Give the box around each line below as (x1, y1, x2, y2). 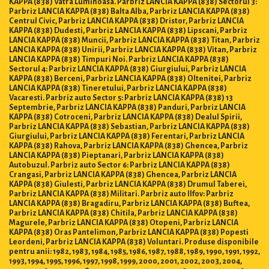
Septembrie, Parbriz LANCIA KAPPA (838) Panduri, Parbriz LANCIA (9, 103, 246, 112)
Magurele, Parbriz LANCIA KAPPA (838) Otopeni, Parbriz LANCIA (9, 218, 238, 227)
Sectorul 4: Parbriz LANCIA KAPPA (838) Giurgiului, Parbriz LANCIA (9, 64, 246, 73)
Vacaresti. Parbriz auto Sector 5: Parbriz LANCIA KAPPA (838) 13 (9, 93, 233, 102)
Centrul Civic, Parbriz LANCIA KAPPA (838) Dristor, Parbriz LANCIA (9, 16, 244, 25)
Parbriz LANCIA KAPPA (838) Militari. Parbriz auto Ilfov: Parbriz (9, 189, 234, 198)
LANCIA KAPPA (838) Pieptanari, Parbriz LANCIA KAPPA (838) (9, 151, 224, 160)
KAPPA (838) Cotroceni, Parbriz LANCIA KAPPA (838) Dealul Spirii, (9, 112, 242, 121)
